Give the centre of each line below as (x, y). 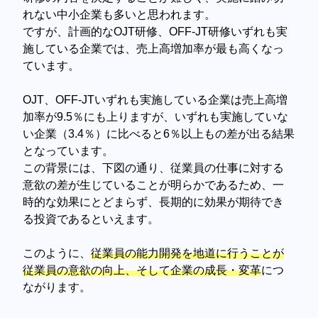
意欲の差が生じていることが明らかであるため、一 (154, 185)
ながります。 (57, 287)
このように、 (57, 253)
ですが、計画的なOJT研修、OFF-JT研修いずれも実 (155, 32)
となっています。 (68, 151)
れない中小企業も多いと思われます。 (120, 15)
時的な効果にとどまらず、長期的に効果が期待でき (154, 202)
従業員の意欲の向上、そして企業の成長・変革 (142, 270)
